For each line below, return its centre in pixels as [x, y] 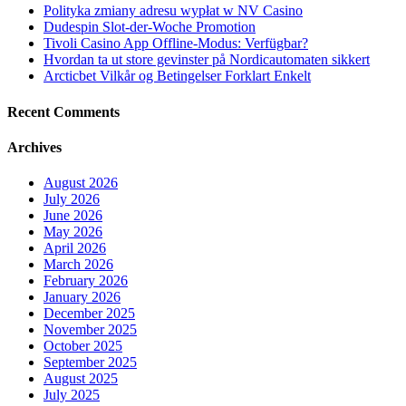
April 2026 [75, 248]
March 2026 [78, 265]
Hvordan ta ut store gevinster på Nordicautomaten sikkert [207, 60]
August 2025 [81, 379]
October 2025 [83, 346]
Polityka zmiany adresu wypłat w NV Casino [173, 11]
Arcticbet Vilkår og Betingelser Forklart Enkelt [177, 76]
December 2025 [89, 314]
